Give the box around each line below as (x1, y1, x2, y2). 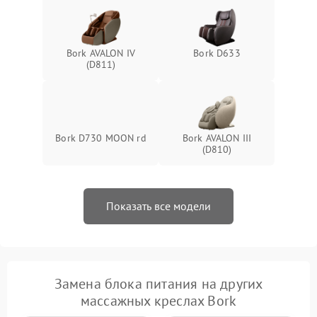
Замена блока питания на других (54, 275, 263, 294)
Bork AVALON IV (66, 47, 136, 60)
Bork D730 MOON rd (55, 132, 146, 145)
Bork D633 (193, 47, 241, 60)
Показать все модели (106, 199, 211, 214)
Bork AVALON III (182, 132, 252, 145)
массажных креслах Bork (80, 292, 237, 311)
